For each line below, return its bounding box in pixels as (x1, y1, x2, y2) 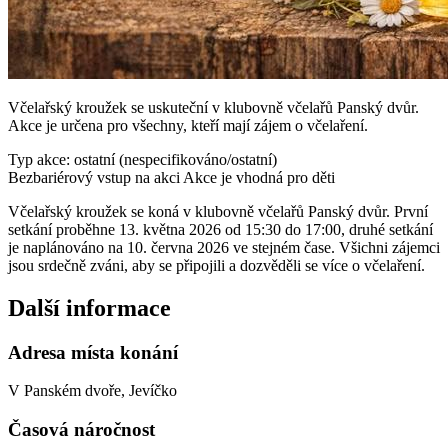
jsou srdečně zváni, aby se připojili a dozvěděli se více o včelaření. (8, 256, 425, 274)
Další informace (8, 294, 171, 321)
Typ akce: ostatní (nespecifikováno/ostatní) (8, 150, 277, 168)
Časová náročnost (8, 418, 155, 440)
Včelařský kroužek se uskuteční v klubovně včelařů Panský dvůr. (8, 98, 419, 116)
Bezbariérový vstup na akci (8, 168, 180, 186)
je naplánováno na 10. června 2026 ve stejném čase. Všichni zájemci (8, 238, 440, 256)
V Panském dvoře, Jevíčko (8, 382, 177, 400)
